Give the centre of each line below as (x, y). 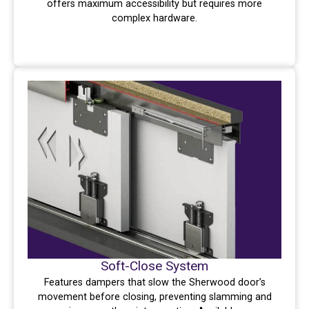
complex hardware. (154, 19)
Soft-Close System (154, 266)
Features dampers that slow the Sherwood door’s (154, 283)
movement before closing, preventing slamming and (154, 297)
